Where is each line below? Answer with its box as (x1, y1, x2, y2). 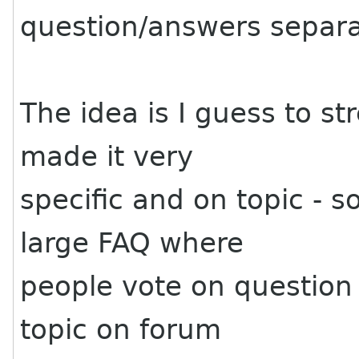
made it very (20, 140, 194, 172)
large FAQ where (20, 227, 244, 259)
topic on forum (20, 313, 222, 345)
